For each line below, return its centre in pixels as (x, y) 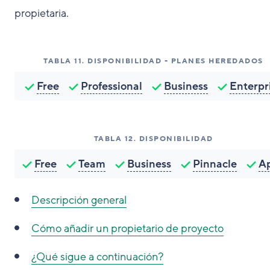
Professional (111, 86)
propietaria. (42, 13)
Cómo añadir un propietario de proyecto (127, 228)
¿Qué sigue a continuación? (97, 257)
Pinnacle (215, 164)
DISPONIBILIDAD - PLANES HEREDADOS (175, 61)
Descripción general (79, 200)
